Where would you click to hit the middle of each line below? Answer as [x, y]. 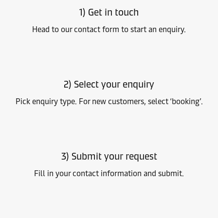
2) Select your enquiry [109, 84]
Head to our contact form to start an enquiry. [109, 29]
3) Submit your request [109, 156]
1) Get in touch [109, 12]
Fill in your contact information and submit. [109, 173]
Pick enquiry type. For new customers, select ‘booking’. [109, 101]
